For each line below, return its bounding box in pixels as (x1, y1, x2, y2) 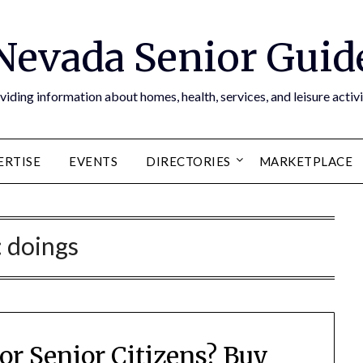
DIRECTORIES (146, 154, 231, 169)
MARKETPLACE (258, 154, 353, 169)
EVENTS (69, 154, 118, 169)
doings (7, 231, 79, 260)
